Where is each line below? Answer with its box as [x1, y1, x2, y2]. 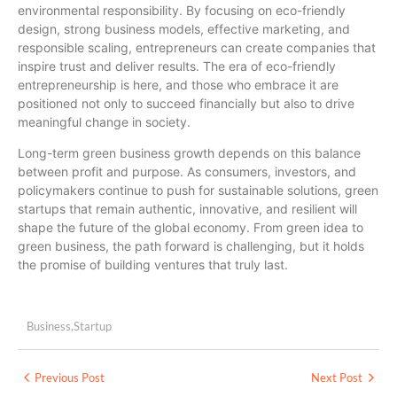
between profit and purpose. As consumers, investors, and [18, 164, 356, 180]
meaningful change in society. [18, 113, 191, 129]
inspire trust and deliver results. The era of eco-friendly [18, 58, 336, 74]
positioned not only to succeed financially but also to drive [18, 95, 354, 111]
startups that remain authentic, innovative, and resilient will [18, 201, 357, 217]
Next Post [311, 370, 362, 385]
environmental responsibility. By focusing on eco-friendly [18, 2, 346, 18]
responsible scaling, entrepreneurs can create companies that [18, 39, 376, 55]
